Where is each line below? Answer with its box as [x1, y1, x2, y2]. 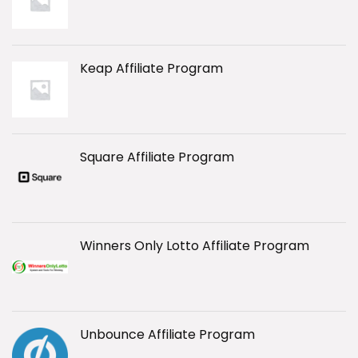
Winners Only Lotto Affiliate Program [80, 237, 309, 256]
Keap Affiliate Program [80, 59, 223, 78]
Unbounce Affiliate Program [80, 325, 255, 344]
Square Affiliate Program [80, 148, 234, 167]
